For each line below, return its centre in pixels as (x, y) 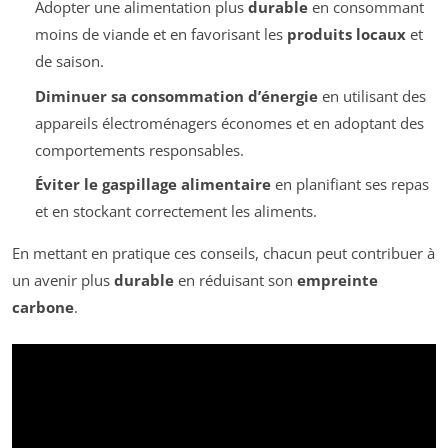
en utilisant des (371, 95)
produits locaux (346, 34)
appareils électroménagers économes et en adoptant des (229, 122)
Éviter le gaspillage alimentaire (152, 184)
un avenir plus (63, 280)
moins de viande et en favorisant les (160, 34)
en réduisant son (235, 280)
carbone (43, 307)
